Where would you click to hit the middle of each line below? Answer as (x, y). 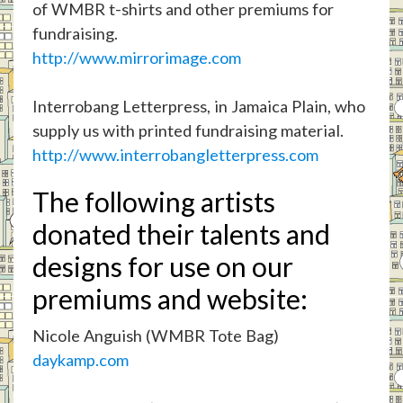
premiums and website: (170, 298)
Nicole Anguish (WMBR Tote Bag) (155, 335)
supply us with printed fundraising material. (188, 130)
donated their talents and (181, 233)
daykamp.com (80, 359)
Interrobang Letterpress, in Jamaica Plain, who (198, 106)
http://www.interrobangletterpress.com (175, 154)
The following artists (153, 201)
